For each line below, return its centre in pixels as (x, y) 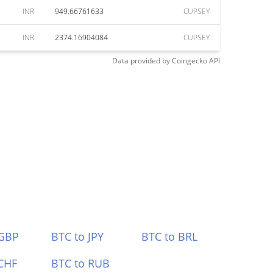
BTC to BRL (170, 236)
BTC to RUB (80, 263)
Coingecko (190, 61)
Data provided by (141, 61)
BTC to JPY (77, 236)
